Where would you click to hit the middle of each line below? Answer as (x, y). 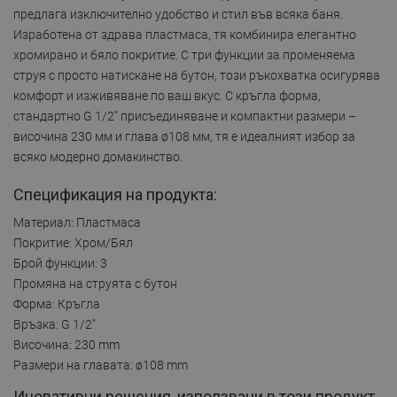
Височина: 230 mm (66, 344)
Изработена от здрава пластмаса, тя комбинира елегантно (185, 34)
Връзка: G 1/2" (54, 324)
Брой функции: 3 (60, 263)
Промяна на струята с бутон (95, 283)
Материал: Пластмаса (77, 222)
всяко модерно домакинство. (98, 156)
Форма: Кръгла (57, 304)
